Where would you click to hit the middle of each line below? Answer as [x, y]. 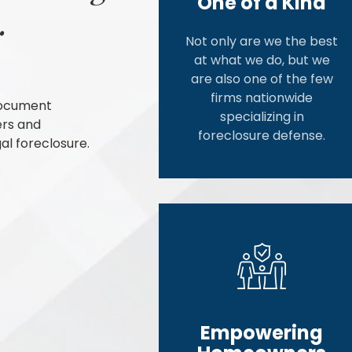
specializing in [262, 117]
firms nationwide [262, 98]
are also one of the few [262, 79]
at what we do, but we [262, 60]
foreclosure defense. [262, 136]
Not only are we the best [262, 42]
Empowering [262, 333]
